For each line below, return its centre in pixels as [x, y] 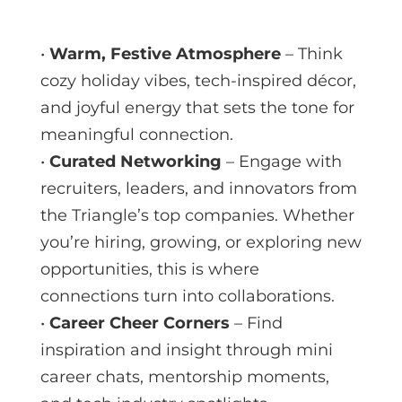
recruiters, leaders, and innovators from [198, 188]
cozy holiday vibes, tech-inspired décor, [198, 80]
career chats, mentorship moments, [184, 376]
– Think [311, 53]
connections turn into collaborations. [187, 296]
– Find [256, 323]
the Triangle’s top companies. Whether [197, 215]
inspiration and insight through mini [186, 350]
